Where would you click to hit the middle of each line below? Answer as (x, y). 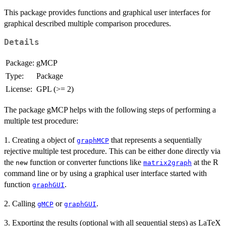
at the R (205, 162)
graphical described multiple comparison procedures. (88, 24)
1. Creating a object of (40, 140)
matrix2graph (167, 162)
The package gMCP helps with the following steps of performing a (110, 109)
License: (19, 89)
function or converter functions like (86, 162)
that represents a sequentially (155, 140)
